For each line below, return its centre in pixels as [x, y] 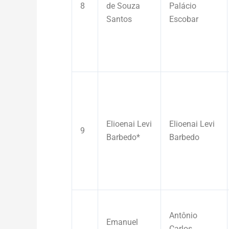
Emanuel [122, 222]
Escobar [184, 19]
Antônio [183, 215]
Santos [119, 19]
